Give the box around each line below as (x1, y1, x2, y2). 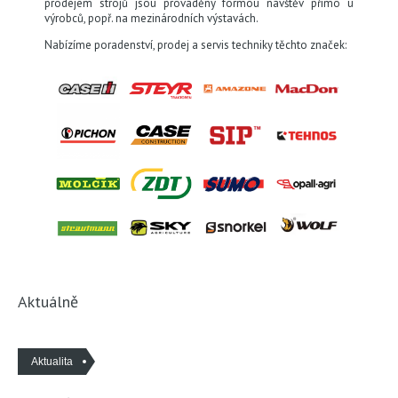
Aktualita (31, 354, 73, 368)
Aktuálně (18, 291, 78, 312)
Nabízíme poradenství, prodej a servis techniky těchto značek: (44, 36, 346, 52)
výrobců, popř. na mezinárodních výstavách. (44, 10, 259, 26)
